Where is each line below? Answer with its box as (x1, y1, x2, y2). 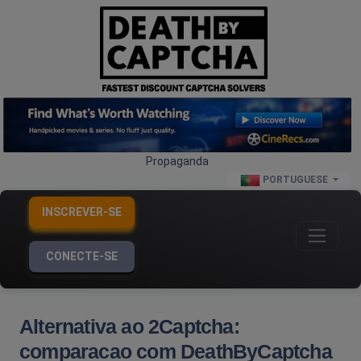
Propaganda (146, 154, 209, 168)
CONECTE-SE (46, 249, 118, 263)
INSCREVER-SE (42, 205, 122, 218)
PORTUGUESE (259, 174, 330, 186)
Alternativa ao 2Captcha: (19, 314, 239, 338)
